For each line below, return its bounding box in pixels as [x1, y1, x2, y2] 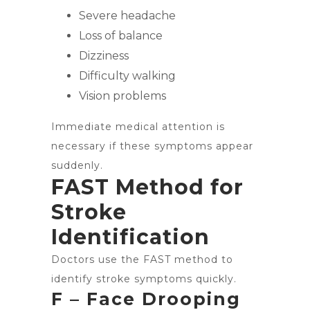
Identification [51, 224, 210, 250]
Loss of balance [79, 29, 163, 42]
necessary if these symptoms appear [51, 140, 253, 152]
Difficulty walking [79, 69, 176, 82]
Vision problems [79, 89, 166, 102]
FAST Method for [51, 174, 244, 200]
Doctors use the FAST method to [51, 253, 233, 266]
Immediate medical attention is [51, 120, 225, 133]
